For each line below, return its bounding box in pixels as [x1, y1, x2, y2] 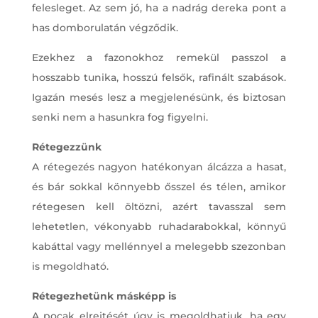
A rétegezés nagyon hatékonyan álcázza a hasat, [31, 160, 287, 174]
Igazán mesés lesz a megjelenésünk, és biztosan [31, 91, 287, 104]
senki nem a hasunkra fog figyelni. [31, 111, 208, 124]
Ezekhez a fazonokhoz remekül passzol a [31, 51, 287, 65]
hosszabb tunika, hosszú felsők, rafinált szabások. [31, 71, 287, 84]
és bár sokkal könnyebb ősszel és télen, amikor [31, 180, 287, 194]
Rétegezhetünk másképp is [31, 290, 176, 303]
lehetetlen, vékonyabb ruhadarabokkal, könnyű [31, 220, 287, 234]
